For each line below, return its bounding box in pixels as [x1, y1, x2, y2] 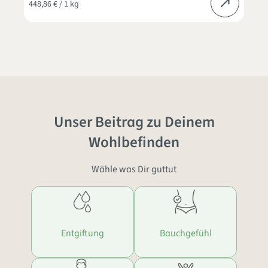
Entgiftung [61, 226, 104, 240]
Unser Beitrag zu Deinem [53, 111, 215, 133]
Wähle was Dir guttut [92, 162, 176, 176]
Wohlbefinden [89, 131, 179, 153]
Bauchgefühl [159, 226, 212, 240]
